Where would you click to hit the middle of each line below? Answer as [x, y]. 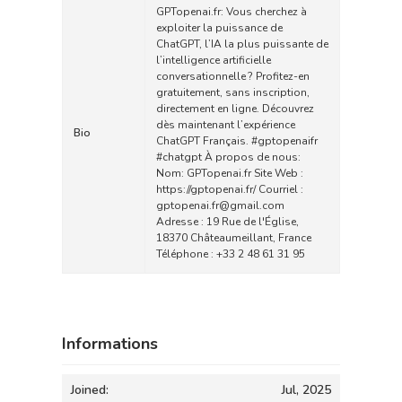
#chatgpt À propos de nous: [228, 157]
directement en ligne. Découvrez [235, 109]
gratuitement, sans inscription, [233, 92]
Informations [110, 344]
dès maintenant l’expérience [226, 125]
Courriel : [280, 189]
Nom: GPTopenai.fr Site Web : [230, 173]
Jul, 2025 [306, 390]
